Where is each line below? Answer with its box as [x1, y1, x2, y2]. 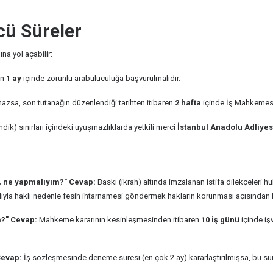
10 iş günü [201, 215, 239, 224]
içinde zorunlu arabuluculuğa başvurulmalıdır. [21, 74, 180, 83]
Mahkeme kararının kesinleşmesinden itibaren [37, 215, 201, 224]
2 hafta [175, 98, 201, 107]
